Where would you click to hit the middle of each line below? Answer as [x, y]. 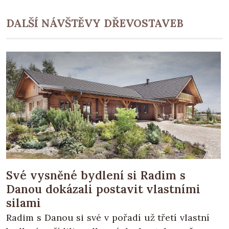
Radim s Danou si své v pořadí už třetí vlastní [108, 217]
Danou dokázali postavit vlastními [104, 189]
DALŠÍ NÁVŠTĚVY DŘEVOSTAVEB [95, 23]
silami [24, 202]
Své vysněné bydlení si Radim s [96, 175]
